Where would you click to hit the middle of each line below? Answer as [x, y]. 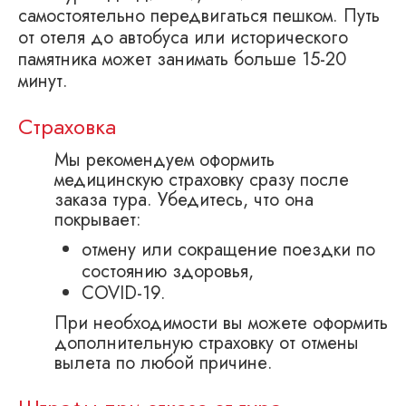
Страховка [67, 126]
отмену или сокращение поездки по [228, 249]
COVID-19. [124, 293]
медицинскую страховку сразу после [202, 179]
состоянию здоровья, [168, 271]
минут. [43, 81]
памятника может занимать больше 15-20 [182, 59]
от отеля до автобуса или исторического [183, 37]
